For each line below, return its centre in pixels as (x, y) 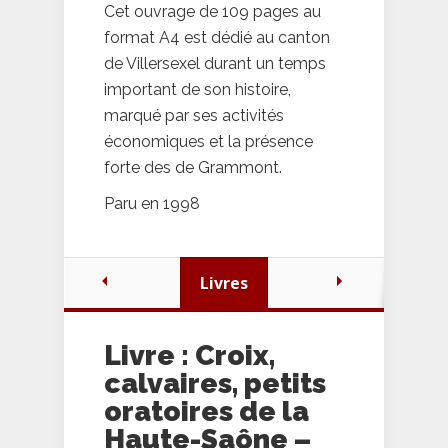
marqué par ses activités (194, 116)
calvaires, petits (215, 384)
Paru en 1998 (152, 204)
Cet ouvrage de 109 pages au (212, 12)
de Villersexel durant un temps (215, 64)
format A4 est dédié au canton (217, 38)
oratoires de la (206, 412)
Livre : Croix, (189, 356)
